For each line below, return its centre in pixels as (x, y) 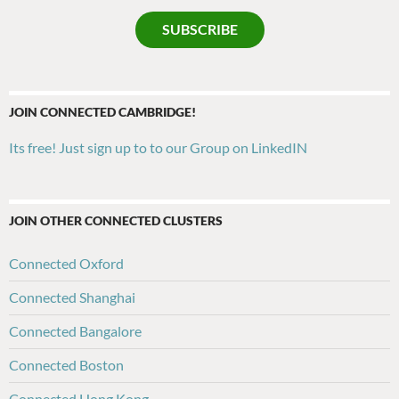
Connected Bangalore (75, 331)
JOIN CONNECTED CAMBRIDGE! (102, 112)
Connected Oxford (66, 263)
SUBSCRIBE (199, 29)
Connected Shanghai (72, 297)
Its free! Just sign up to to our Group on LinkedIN (158, 147)
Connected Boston (66, 365)
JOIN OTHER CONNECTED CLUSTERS (116, 220)
